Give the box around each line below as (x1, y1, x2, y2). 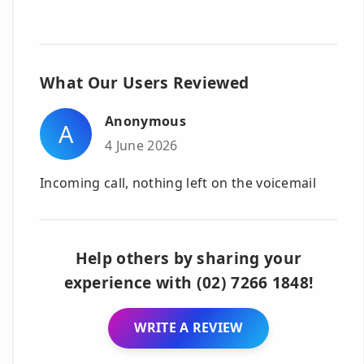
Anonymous (105, 112, 186, 131)
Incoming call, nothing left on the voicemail (40, 173, 317, 192)
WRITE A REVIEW (134, 318, 243, 337)
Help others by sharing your (75, 246, 302, 269)
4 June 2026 (105, 136, 178, 154)
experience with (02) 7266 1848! (63, 271, 314, 293)
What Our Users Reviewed (40, 71, 249, 93)
